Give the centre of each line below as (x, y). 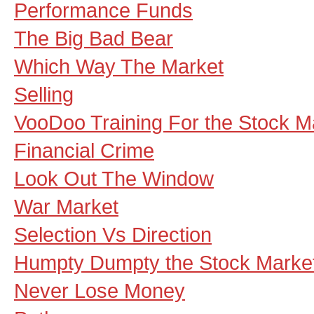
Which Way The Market (119, 66)
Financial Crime (84, 150)
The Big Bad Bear (94, 38)
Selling (44, 94)
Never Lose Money (100, 291)
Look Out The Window (114, 178)
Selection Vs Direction (113, 234)
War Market (66, 206)
